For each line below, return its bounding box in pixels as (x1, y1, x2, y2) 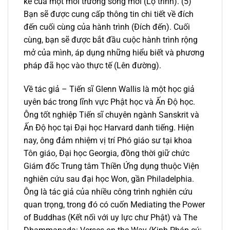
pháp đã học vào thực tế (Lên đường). (24, 61, 161, 71)
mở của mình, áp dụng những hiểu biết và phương (24, 48, 204, 58)
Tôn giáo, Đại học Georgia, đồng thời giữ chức (24, 148, 189, 159)
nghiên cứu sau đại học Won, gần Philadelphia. (24, 174, 194, 184)
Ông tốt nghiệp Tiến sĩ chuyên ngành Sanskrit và (24, 110, 199, 120)
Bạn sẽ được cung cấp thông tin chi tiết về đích (24, 9, 194, 20)
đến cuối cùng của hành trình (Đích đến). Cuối (24, 22, 190, 32)
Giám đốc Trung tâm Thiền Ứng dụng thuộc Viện (24, 161, 199, 171)
